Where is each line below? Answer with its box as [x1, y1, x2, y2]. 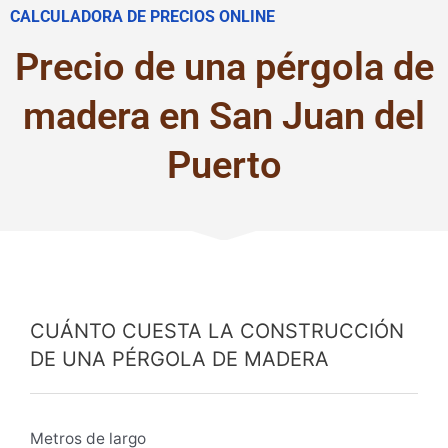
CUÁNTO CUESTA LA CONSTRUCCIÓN [30, 319, 404, 344]
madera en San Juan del [23, 94, 425, 138]
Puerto [166, 143, 282, 187]
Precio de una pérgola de [14, 45, 434, 89]
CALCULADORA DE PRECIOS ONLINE [10, 8, 275, 26]
